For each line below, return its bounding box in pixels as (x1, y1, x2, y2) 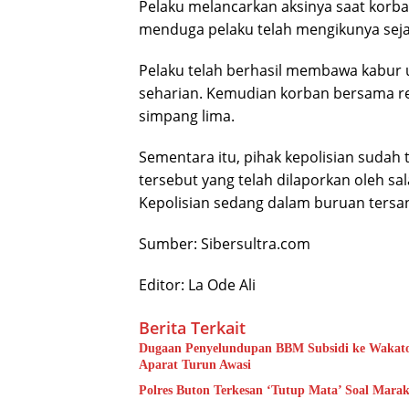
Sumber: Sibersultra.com (139, 233, 310, 254)
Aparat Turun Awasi (139, 357, 251, 372)
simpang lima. (139, 105, 235, 126)
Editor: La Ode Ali (139, 274, 256, 295)
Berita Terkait (139, 316, 246, 339)
